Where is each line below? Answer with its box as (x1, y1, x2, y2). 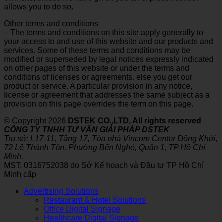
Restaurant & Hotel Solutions (44, 195, 146, 204)
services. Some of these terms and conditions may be (4, 46, 190, 55)
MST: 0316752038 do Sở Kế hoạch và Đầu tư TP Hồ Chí (4, 161, 204, 169)
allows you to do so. (4, 2, 73, 11)
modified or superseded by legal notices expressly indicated (4, 55, 214, 63)
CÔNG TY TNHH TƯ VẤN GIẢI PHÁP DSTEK (4, 125, 169, 134)
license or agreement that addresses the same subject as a (4, 90, 210, 99)
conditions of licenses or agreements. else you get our (4, 72, 192, 81)
